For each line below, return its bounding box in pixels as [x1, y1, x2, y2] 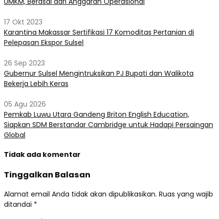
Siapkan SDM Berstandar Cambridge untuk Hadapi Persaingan [4, 120, 213, 130]
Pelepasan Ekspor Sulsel [4, 38, 84, 48]
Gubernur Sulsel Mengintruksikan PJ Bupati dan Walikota [4, 68, 194, 79]
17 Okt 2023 [4, 17, 43, 27]
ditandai [4, 199, 34, 209]
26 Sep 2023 [4, 58, 45, 68]
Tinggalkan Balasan [4, 169, 90, 181]
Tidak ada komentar [4, 149, 81, 159]
